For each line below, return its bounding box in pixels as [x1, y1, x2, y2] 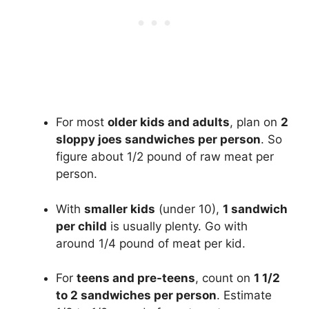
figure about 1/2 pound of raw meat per [56, 150, 274, 164]
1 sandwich [223, 201, 288, 216]
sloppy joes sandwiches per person [56, 132, 261, 147]
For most [56, 115, 108, 130]
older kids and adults [108, 115, 230, 130]
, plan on [230, 115, 281, 130]
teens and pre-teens [77, 271, 195, 286]
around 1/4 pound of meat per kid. [56, 236, 246, 250]
